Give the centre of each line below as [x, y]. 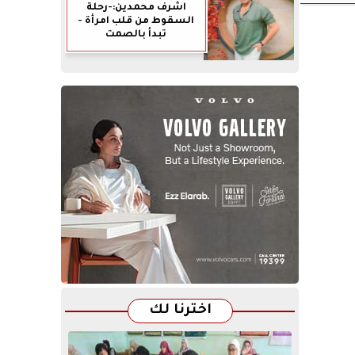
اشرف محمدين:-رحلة [136, 7]
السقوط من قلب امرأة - [136, 21]
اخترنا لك [180, 311]
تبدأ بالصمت [136, 34]
